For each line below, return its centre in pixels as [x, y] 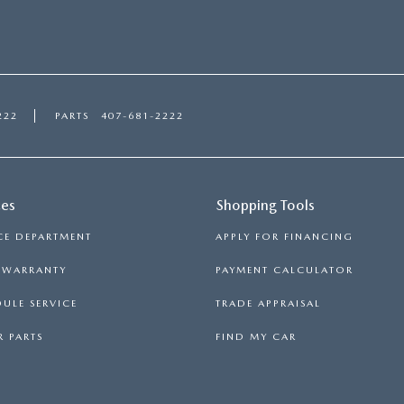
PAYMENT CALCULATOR [285, 271]
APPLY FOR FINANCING [285, 237]
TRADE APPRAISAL [268, 304]
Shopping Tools [266, 206]
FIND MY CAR [256, 337]
